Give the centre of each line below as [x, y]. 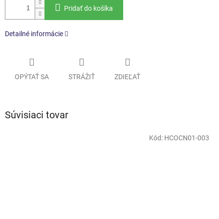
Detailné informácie [34, 34]
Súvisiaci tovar [37, 115]
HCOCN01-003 [187, 138]
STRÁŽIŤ [82, 77]
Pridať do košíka [88, 9]
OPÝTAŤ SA [32, 77]
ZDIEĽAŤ [127, 77]
